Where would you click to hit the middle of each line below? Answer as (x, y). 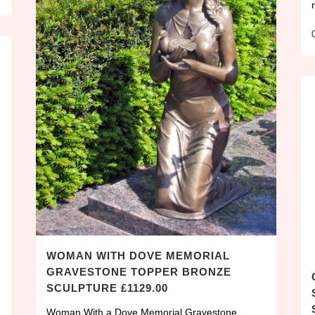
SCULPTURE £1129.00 (107, 288)
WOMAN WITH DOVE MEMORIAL (138, 256)
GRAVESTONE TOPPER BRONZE (139, 272)
